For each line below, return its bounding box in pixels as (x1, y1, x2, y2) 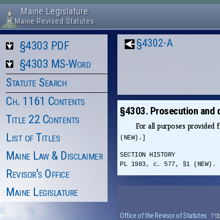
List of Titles (6, 131, 60, 144)
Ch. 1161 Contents (6, 94, 85, 108)
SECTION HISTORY (120, 151, 175, 159)
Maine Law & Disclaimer (6, 149, 103, 163)
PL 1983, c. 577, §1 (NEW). (120, 161, 216, 168)
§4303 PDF (19, 39, 69, 53)
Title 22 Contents (6, 112, 80, 126)
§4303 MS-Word (19, 57, 90, 71)
